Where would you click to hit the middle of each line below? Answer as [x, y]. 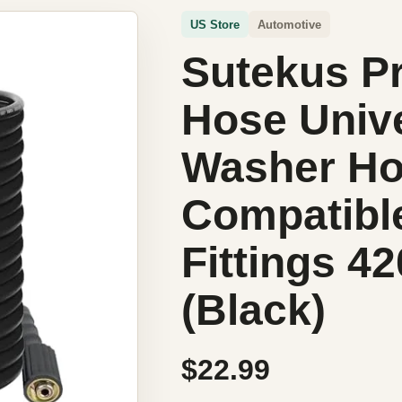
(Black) [253, 310]
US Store [214, 24]
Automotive [289, 24]
